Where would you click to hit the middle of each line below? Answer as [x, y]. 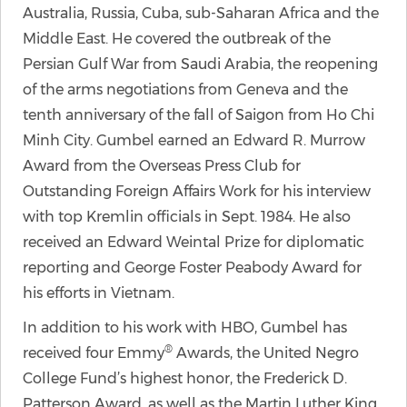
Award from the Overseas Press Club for [162, 166]
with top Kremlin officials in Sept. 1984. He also [187, 217]
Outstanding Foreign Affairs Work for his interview [197, 191]
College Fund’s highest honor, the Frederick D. [185, 378]
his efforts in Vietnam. [99, 293]
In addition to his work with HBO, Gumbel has [185, 328]
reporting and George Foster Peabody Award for [192, 268]
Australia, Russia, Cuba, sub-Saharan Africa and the [201, 13]
